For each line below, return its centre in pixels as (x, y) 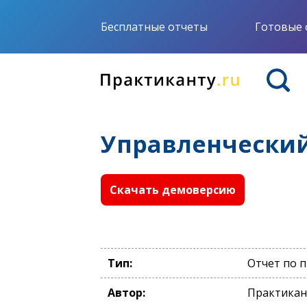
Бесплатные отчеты (154, 27)
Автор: (126, 293)
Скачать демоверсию (173, 190)
